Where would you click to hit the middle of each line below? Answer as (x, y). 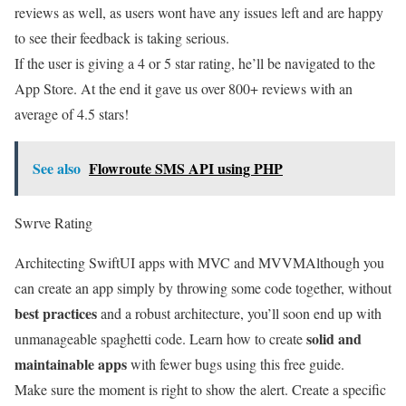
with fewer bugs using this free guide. (236, 363)
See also (57, 168)
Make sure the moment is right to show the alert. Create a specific (200, 389)
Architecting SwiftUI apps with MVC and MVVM (160, 262)
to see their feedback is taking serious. (122, 37)
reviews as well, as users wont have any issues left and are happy (199, 12)
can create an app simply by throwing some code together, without (203, 287)
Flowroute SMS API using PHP (186, 168)
